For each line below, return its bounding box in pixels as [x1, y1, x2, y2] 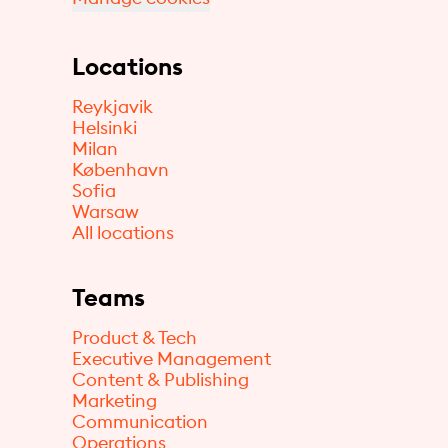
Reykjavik [72, 95, 153, 118]
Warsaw [72, 200, 139, 223]
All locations [72, 221, 174, 244]
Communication [72, 410, 208, 433]
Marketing [72, 389, 157, 412]
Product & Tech [72, 326, 197, 349]
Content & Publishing [72, 368, 249, 391]
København [72, 158, 169, 181]
